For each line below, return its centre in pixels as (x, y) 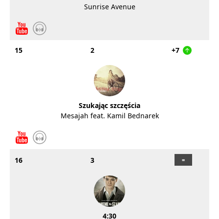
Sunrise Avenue (109, 7)
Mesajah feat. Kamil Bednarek (109, 116)
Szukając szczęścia (109, 105)
